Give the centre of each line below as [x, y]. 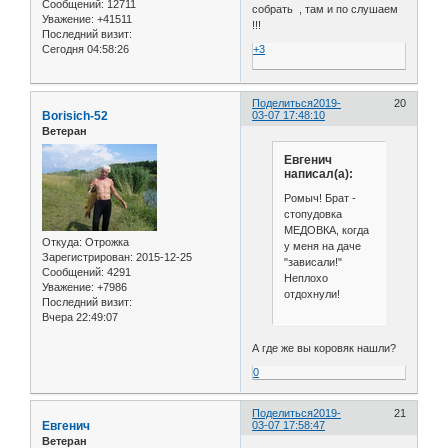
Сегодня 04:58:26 [85, 49]
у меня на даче [322, 245]
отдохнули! [311, 293]
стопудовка [312, 213]
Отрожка [105, 241]
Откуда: [62, 241]
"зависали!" [312, 261]
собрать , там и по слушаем [325, 8]
